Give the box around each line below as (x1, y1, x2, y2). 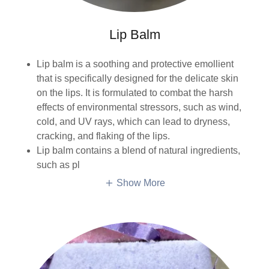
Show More (116, 177, 165, 188)
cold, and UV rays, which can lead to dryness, (36, 116, 230, 127)
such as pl (36, 159, 80, 170)
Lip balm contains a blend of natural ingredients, (36, 145, 240, 156)
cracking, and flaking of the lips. (36, 130, 170, 141)
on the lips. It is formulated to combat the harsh (36, 87, 233, 98)
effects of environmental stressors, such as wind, (36, 101, 241, 112)
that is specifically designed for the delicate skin (36, 73, 238, 83)
